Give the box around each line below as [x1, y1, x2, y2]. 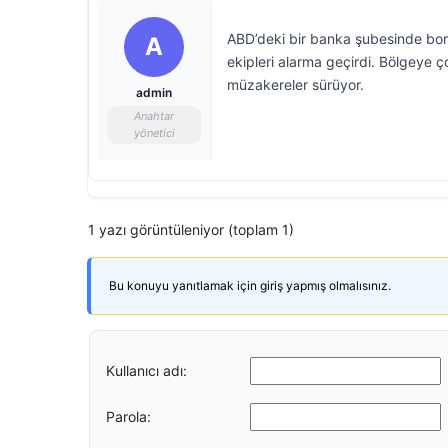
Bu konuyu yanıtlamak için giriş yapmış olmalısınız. [109, 278, 391, 293]
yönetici [133, 126, 175, 140]
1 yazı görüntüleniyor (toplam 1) [88, 221, 294, 238]
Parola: [106, 407, 151, 425]
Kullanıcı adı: [106, 361, 187, 379]
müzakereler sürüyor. [227, 76, 364, 93]
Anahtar [134, 109, 174, 123]
